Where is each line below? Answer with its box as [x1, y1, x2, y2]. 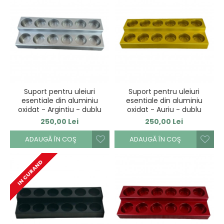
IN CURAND [15, 158, 44, 187]
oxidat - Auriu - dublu [126, 104, 201, 114]
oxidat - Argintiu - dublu [17, 104, 101, 114]
